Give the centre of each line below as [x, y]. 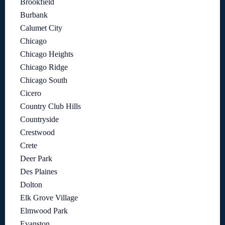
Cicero [31, 93]
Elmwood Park [44, 210]
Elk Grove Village [49, 197]
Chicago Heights [47, 54]
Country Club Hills [50, 106]
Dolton [31, 184]
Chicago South [44, 80]
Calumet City [41, 28]
